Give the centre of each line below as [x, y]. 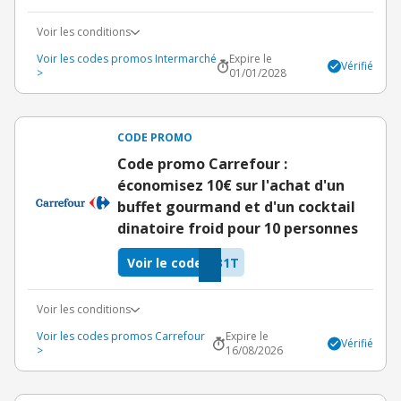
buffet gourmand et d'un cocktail [236, 207]
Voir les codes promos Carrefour [121, 336]
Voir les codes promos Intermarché [127, 59]
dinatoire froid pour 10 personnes [238, 228]
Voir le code [165, 262]
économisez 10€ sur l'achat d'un [231, 185]
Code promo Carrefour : [202, 164]
